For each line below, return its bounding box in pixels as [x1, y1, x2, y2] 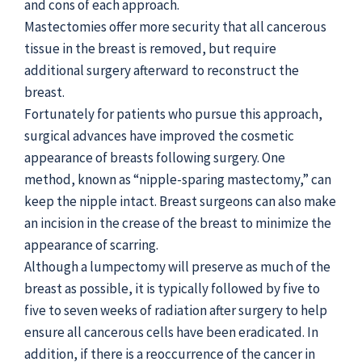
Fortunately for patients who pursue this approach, [24, 105, 322, 124]
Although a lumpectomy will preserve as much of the [24, 258, 330, 276]
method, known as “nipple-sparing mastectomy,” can [24, 170, 331, 189]
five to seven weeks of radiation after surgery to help [24, 301, 327, 320]
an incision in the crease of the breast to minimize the [24, 214, 331, 233]
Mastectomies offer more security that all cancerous [24, 18, 326, 36]
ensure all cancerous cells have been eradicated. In [24, 323, 318, 342]
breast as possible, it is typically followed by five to [24, 280, 320, 298]
